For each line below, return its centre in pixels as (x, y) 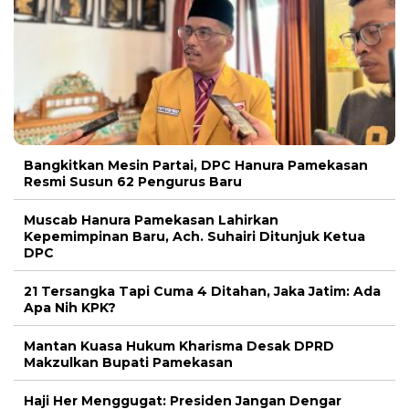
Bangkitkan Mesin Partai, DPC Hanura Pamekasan (196, 165)
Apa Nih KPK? (70, 307)
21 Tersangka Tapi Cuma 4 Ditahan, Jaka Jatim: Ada (202, 291)
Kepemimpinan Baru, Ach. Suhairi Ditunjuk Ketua (194, 236)
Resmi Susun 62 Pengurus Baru (133, 181)
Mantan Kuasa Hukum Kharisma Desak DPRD (179, 346)
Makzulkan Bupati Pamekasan (128, 362)
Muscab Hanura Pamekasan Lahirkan (151, 220)
